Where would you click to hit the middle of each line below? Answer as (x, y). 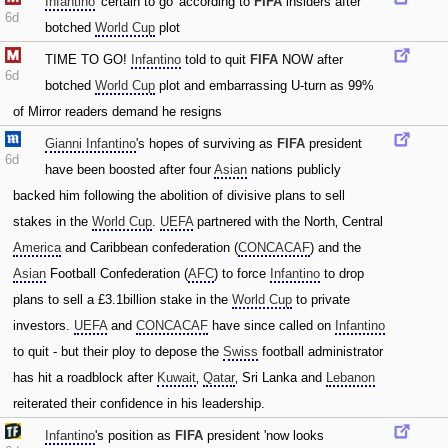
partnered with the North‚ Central (288, 221)
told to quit (215, 59)
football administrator (320, 351)
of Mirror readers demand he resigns (117, 111)
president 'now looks (263, 435)
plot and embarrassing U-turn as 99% (264, 85)
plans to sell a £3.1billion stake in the (122, 299)
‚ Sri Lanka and (280, 377)
